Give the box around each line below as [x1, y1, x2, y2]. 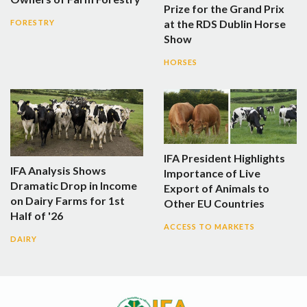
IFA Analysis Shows [10, 164, 106, 177]
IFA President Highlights [164, 151, 285, 164]
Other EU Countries [164, 196, 265, 210]
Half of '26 [10, 209, 63, 223]
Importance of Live [164, 166, 260, 180]
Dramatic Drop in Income [10, 179, 137, 193]
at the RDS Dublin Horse [164, 16, 286, 30]
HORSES [164, 57, 197, 66]
